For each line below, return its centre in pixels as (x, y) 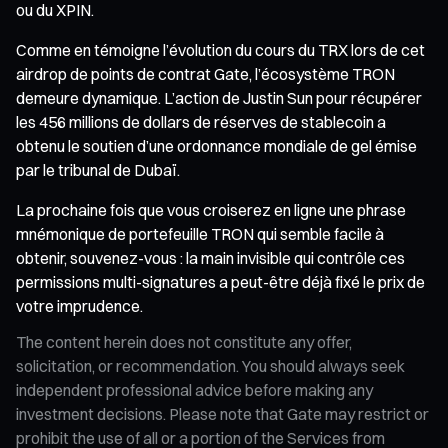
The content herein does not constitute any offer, (184, 341)
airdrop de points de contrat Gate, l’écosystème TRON (205, 73)
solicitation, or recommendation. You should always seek (210, 365)
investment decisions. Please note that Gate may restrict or (222, 413)
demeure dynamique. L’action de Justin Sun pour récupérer (219, 97)
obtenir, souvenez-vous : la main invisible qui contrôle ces (210, 257)
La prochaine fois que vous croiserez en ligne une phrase (211, 209)
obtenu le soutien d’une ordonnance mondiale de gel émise (216, 145)
